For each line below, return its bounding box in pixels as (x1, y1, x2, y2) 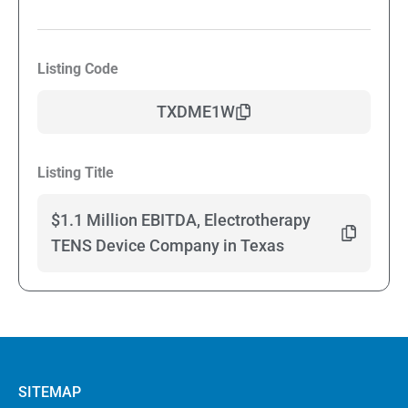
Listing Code (37, 60, 127, 78)
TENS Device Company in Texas (51, 236, 284, 256)
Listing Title (37, 164, 114, 182)
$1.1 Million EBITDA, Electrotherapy (51, 210, 311, 230)
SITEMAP (18, 383, 81, 402)
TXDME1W (157, 102, 235, 122)
